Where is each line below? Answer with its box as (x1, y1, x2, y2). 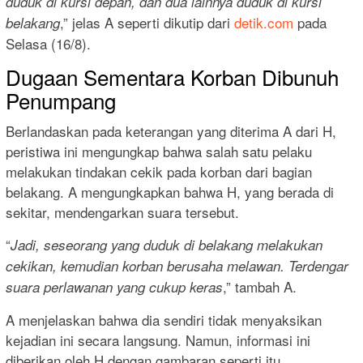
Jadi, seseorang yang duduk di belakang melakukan (11, 235, 322, 255)
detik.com (234, 12, 293, 33)
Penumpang (6, 85, 116, 116)
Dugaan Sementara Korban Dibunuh (6, 62, 339, 92)
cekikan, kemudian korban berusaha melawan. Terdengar (6, 256, 348, 276)
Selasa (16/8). (6, 33, 91, 54)
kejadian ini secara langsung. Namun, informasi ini (6, 330, 310, 351)
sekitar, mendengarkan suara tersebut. (6, 202, 239, 223)
